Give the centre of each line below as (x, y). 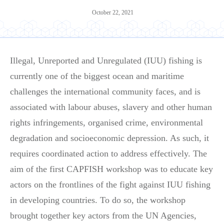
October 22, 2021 (113, 12)
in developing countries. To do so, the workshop (98, 200)
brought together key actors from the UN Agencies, (103, 215)
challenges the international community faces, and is (105, 91)
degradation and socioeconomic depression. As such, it (109, 138)
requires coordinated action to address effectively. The (108, 153)
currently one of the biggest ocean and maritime (97, 76)
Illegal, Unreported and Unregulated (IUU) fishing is (106, 60)
